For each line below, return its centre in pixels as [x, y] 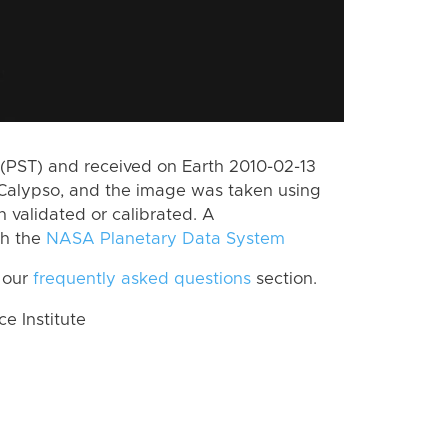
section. [284, 279]
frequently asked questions [142, 279]
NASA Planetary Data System [165, 238]
